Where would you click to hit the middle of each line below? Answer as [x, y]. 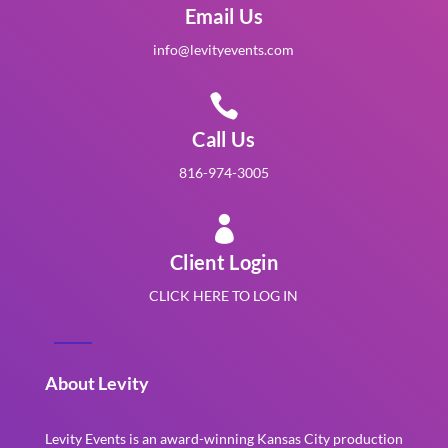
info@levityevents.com [224, 49]
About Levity [96, 382]
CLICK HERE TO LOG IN [224, 295]
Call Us [224, 138]
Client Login [224, 261]
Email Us [224, 15]
